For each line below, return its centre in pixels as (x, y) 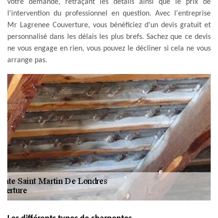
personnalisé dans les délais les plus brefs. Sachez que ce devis (109, 37)
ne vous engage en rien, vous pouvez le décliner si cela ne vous (109, 48)
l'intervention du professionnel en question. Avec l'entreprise (109, 13)
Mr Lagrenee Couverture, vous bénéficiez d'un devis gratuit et (109, 25)
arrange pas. (27, 60)
